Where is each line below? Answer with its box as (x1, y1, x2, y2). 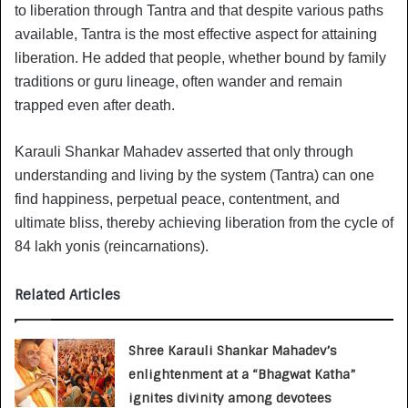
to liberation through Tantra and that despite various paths (15, 2, 383, 18)
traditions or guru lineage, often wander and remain (15, 73, 342, 89)
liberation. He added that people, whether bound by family (15, 49, 386, 66)
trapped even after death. (15, 97, 175, 113)
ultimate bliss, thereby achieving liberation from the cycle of (15, 214, 393, 230)
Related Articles (15, 285, 120, 304)
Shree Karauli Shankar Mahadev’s (128, 342, 338, 359)
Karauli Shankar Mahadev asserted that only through (15, 143, 353, 159)
